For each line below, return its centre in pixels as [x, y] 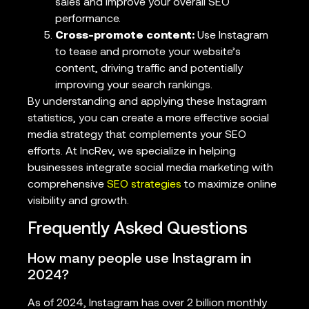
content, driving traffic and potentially [149, 69]
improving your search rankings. [134, 85]
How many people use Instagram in [139, 260]
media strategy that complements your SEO [137, 135]
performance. [88, 19]
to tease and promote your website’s [148, 52]
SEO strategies [144, 185]
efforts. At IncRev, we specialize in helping [132, 151]
